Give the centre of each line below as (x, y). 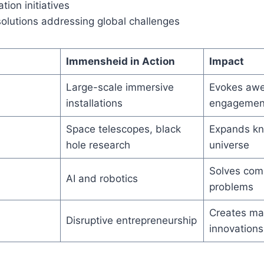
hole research (98, 145)
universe (229, 145)
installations (94, 103)
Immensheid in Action (120, 61)
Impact (226, 61)
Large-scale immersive (120, 87)
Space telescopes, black (123, 129)
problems (231, 187)
